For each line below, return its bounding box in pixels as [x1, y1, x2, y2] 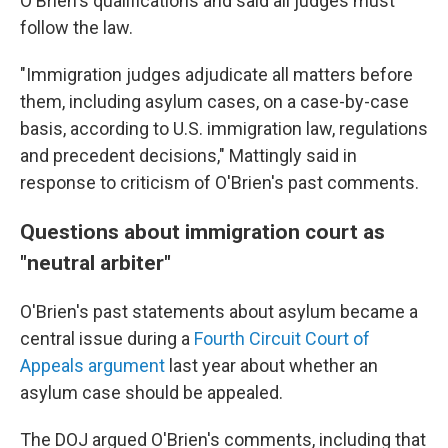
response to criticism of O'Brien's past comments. [20, 172, 419, 193]
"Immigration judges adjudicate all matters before [20, 64, 413, 85]
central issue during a [20, 328, 194, 349]
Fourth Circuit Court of [194, 328, 370, 349]
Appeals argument [20, 355, 165, 376]
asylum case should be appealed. [20, 382, 283, 403]
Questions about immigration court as [20, 219, 385, 244]
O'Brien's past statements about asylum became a [20, 301, 418, 322]
